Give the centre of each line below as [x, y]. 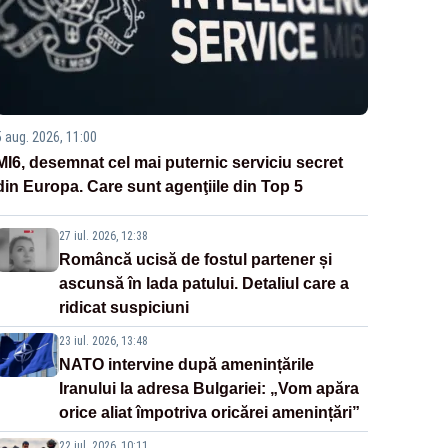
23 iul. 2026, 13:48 [103, 340]
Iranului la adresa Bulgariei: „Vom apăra [208, 388]
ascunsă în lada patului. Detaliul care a [203, 283]
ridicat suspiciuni [123, 307]
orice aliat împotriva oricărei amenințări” [209, 412]
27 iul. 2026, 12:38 [103, 235]
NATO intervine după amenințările [186, 364]
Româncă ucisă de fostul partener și [195, 259]
